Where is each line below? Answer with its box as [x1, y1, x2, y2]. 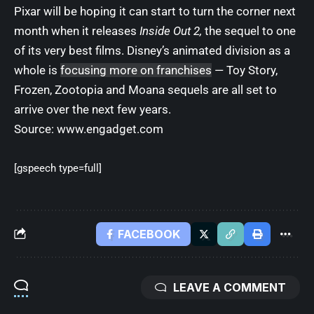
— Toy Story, [212, 62, 278, 77]
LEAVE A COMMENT [173, 280, 286, 294]
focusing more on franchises [60, 62, 212, 77]
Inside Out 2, [139, 23, 202, 38]
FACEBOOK [118, 226, 180, 241]
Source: [14, 121, 57, 136]
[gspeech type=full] [14, 161, 102, 175]
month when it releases [14, 23, 139, 38]
